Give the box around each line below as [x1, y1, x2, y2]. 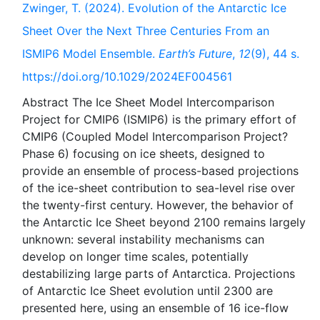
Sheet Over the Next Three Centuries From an [22, 24, 269, 38]
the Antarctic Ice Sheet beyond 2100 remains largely [22, 215, 306, 229]
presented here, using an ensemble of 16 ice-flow [22, 301, 289, 315]
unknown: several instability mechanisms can [22, 232, 264, 246]
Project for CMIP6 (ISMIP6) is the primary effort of [22, 112, 296, 126]
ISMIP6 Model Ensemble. [22, 46, 159, 61]
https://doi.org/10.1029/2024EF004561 [22, 69, 232, 84]
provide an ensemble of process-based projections [22, 164, 299, 178]
